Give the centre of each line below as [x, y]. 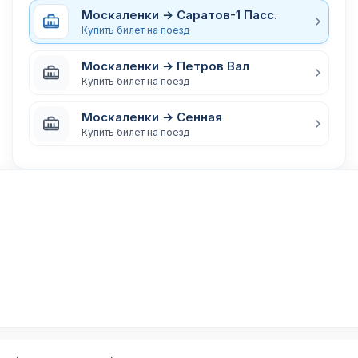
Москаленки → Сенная [152, 117]
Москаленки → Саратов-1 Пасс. [179, 14]
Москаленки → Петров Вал [165, 66]
